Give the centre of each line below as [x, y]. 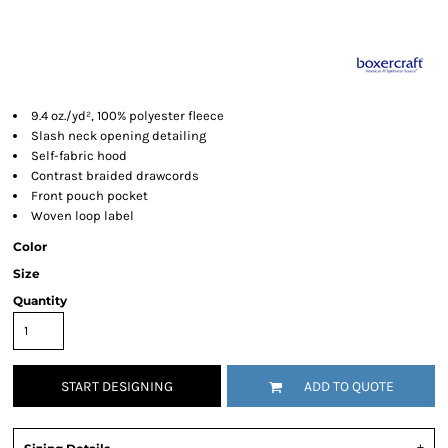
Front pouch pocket [89, 195]
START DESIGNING [117, 387]
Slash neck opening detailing [120, 135]
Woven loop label [82, 215]
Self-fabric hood [79, 155]
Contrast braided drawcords [116, 175]
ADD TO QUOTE [348, 387]
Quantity [40, 300]
